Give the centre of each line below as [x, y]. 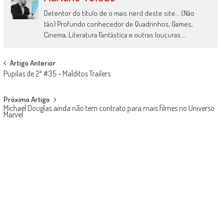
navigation [27, 82]
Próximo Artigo [26, 100]
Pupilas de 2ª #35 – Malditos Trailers [57, 74]
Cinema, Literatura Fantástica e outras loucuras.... [115, 35]
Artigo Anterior [33, 63]
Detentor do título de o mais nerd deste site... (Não [119, 13]
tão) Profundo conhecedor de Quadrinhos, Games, [119, 24]
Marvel [13, 115]
